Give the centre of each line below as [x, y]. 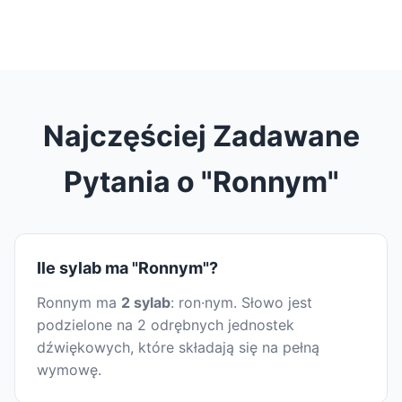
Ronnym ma [79, 303]
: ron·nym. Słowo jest [241, 303]
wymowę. [69, 370]
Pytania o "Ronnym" [201, 182]
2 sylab [146, 303]
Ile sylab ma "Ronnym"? [127, 268]
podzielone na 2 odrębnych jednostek [166, 325]
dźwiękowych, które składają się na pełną [178, 348]
